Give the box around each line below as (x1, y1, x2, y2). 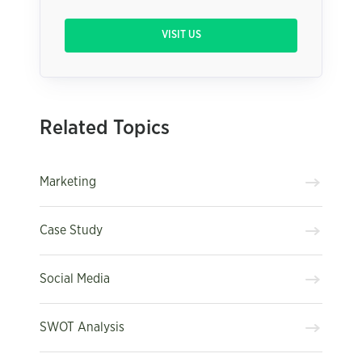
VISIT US (161, 29, 201, 40)
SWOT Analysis (40, 321, 124, 335)
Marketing (40, 175, 96, 189)
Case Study (40, 224, 103, 238)
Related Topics (40, 117, 170, 138)
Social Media (40, 272, 110, 286)
